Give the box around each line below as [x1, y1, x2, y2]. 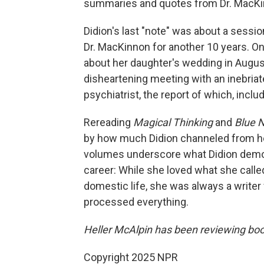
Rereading [84, 116, 133, 128]
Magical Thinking [133, 116, 215, 128]
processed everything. [84, 196, 189, 208]
